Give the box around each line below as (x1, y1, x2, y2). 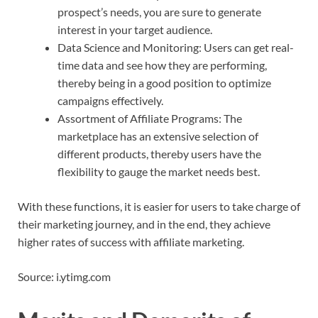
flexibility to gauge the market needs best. (57, 164, 260, 178)
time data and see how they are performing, (57, 57, 267, 72)
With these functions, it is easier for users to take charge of (18, 199, 300, 213)
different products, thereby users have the (57, 146, 261, 160)
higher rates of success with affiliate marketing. (18, 234, 244, 248)
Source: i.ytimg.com (18, 269, 111, 283)
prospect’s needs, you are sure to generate (57, 4, 261, 18)
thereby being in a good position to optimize (57, 75, 271, 89)
